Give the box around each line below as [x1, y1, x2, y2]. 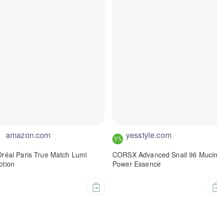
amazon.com [6, 129, 51, 141]
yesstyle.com [126, 129, 171, 141]
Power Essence [112, 159, 161, 169]
